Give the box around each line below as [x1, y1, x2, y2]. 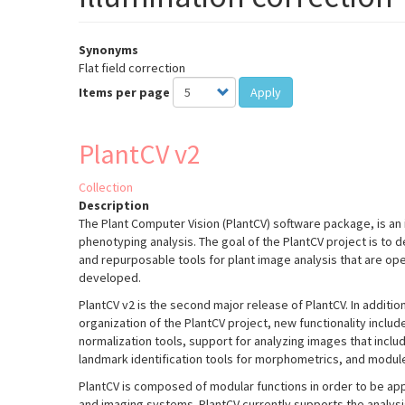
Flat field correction [79, 60, 185, 77]
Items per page [79, 84, 170, 101]
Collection [79, 179, 133, 196]
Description [79, 197, 149, 214]
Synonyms [79, 42, 138, 59]
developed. [79, 269, 144, 287]
